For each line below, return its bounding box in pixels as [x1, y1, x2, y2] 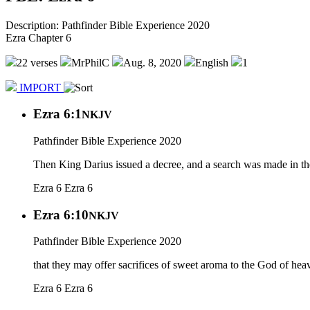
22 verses [17, 56, 57, 69]
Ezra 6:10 [33, 207, 89, 222]
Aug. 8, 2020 [123, 56, 181, 69]
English [195, 56, 228, 69]
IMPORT [17, 81, 64, 93]
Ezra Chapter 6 [6, 31, 71, 44]
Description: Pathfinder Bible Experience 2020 [6, 19, 210, 31]
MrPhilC [71, 56, 109, 69]
